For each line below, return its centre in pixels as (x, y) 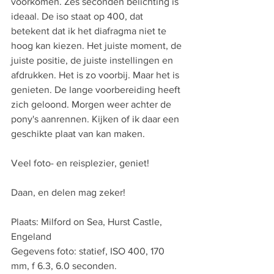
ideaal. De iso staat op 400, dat (78, 16)
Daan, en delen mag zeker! (69, 192)
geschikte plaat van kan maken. (84, 134)
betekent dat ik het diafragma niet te (90, 31)
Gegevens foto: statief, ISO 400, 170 (89, 251)
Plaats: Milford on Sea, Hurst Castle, (88, 222)
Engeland (31, 236)
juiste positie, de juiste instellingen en (93, 60)
